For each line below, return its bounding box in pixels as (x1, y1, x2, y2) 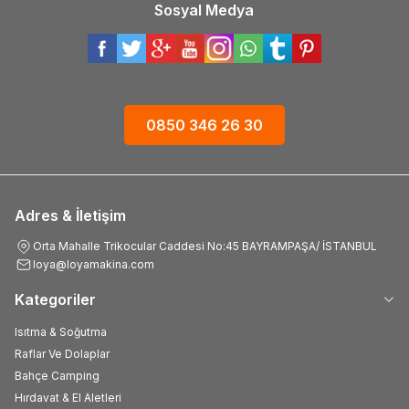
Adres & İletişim (15, 205, 126, 225)
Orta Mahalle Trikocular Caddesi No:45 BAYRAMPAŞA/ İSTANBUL (33, 238, 377, 253)
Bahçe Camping (15, 368, 100, 383)
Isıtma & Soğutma (15, 324, 107, 339)
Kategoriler (15, 289, 96, 309)
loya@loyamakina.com (33, 257, 154, 272)
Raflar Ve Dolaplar (15, 346, 110, 361)
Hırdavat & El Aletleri (15, 390, 121, 404)
